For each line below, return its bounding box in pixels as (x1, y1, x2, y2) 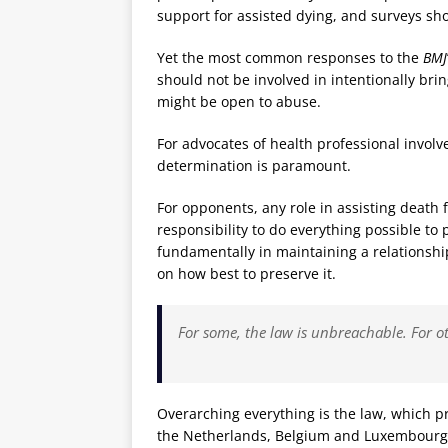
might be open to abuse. (157, 91, 321, 111)
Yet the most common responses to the (157, 47, 423, 67)
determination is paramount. (157, 155, 351, 175)
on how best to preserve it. (157, 263, 336, 283)
